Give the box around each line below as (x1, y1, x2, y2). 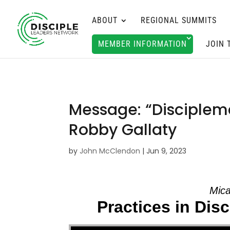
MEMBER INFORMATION (98, 39, 187, 49)
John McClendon (80, 146, 141, 156)
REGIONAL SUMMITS (141, 15, 217, 25)
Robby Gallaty (69, 119, 177, 141)
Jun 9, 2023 (146, 146, 187, 156)
